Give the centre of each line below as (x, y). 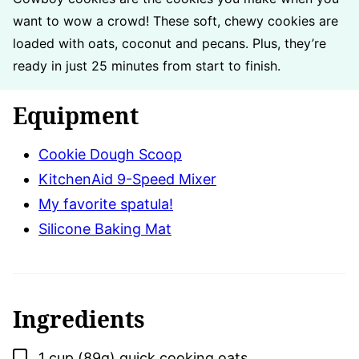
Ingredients (79, 319)
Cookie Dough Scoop (110, 154)
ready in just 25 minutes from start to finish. (147, 65)
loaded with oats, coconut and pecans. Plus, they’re (169, 43)
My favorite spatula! (106, 204)
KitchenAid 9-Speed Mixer (127, 179)
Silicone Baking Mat (105, 228)
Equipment (76, 115)
